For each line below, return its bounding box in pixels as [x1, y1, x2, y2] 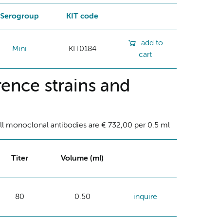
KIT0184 [68, 45, 96, 53]
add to [141, 39, 163, 47]
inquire [133, 193, 157, 201]
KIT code [66, 12, 99, 20]
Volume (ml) [61, 154, 104, 163]
